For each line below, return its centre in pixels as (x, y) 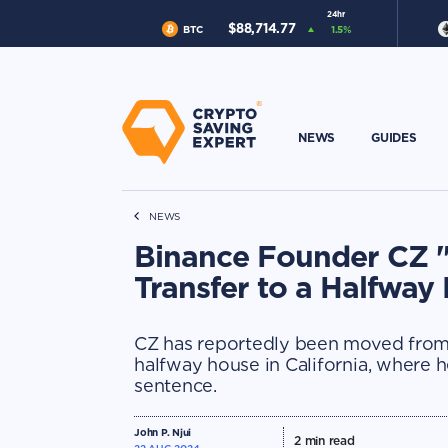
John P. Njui (163, 432)
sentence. (175, 385)
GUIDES (394, 137)
